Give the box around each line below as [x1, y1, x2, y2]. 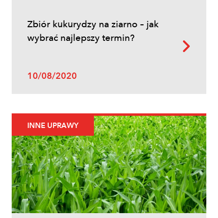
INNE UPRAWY [27, 121, 78, 131]
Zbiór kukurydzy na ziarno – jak [27, 18, 159, 31]
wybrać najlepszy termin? [27, 32, 135, 45]
